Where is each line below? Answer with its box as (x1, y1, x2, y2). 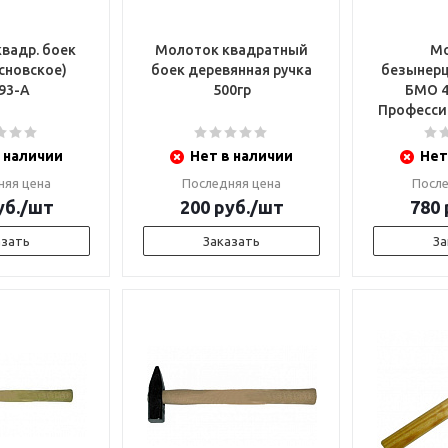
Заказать (203, 234, 260, 248)
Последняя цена (182, 176, 281, 190)
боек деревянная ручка (151, 62, 312, 78)
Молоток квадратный (155, 42, 308, 58)
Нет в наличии (190, 148, 293, 164)
